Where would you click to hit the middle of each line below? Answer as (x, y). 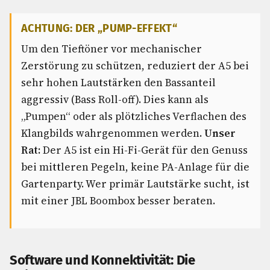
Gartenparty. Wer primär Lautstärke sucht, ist (135, 184)
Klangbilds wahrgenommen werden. (113, 133)
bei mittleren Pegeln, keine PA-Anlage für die (135, 167)
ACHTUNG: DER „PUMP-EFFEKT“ (99, 28)
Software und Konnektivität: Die (102, 260)
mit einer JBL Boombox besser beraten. (118, 201)
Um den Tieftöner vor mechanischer (111, 49)
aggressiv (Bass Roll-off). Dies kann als (115, 99)
